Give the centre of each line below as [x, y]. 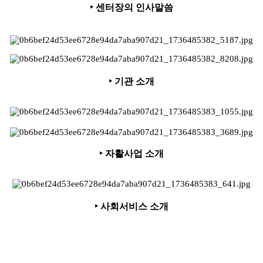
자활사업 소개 [134, 153]
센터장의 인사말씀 [134, 8]
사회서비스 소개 [134, 207]
